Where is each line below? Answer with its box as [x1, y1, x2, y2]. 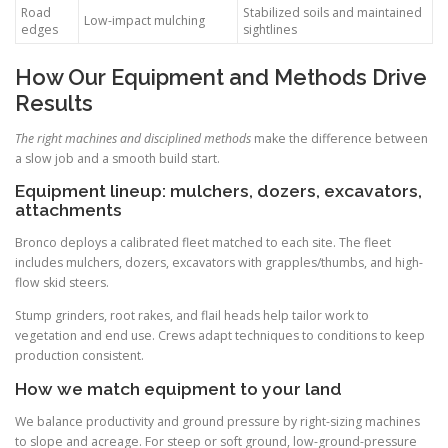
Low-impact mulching [84, 11, 205, 29]
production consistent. [15, 347, 144, 365]
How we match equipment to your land [15, 378, 342, 399]
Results [15, 89, 93, 116]
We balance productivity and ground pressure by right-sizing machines [15, 412, 420, 430]
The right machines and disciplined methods [15, 130, 251, 148]
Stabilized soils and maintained [243, 3, 422, 21]
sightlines [243, 20, 297, 38]
